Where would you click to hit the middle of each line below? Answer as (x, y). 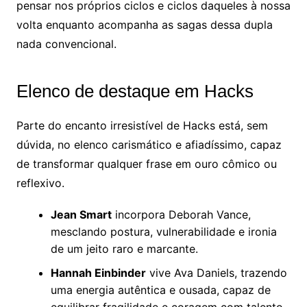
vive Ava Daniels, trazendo (216, 273)
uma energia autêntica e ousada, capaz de (160, 290)
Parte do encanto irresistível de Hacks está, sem (142, 126)
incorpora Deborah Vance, (181, 215)
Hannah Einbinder (98, 273)
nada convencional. (66, 44)
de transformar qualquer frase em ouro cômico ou (146, 164)
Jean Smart (81, 215)
